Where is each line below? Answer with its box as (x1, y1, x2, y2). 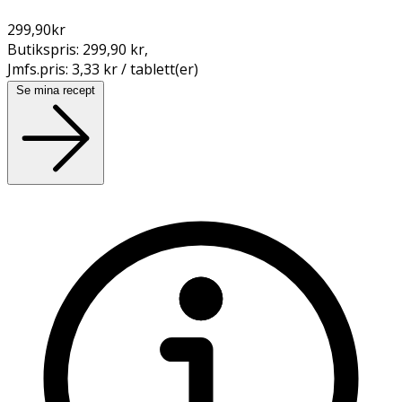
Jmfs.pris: (7, 58, 72, 79)
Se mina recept (16, 83, 95, 97)
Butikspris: (7, 39, 83, 59)
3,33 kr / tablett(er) (72, 58, 198, 79)
